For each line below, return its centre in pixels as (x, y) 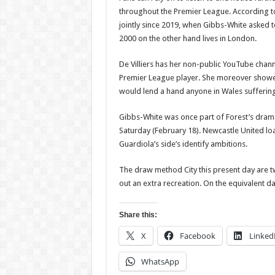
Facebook (197, 236)
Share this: (138, 215)
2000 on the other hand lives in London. (188, 39)
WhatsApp (160, 262)
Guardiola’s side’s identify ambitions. (183, 144)
